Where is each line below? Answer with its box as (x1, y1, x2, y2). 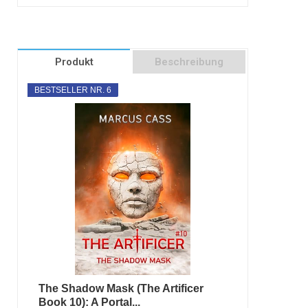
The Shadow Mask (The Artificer (38, 283, 203, 294)
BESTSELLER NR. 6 (34, 85, 111, 95)
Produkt (54, 56, 93, 68)
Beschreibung (155, 56, 224, 68)
